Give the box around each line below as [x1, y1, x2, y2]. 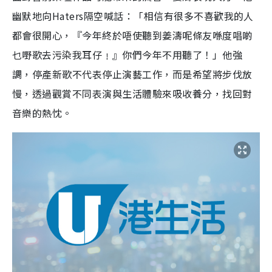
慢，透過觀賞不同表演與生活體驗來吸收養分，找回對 [12, 86, 253, 101]
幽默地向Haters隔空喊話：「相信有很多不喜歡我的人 [12, 8, 254, 24]
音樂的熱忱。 [12, 106, 72, 121]
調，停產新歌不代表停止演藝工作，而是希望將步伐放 [12, 67, 253, 82]
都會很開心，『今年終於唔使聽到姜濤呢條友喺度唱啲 [12, 28, 253, 43]
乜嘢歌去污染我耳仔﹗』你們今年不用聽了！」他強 [12, 47, 243, 63]
